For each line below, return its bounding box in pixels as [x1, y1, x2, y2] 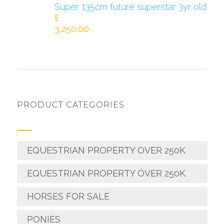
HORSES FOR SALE [26, 191, 109, 202]
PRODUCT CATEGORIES [16, 100, 124, 110]
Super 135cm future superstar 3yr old [54, 1, 206, 12]
